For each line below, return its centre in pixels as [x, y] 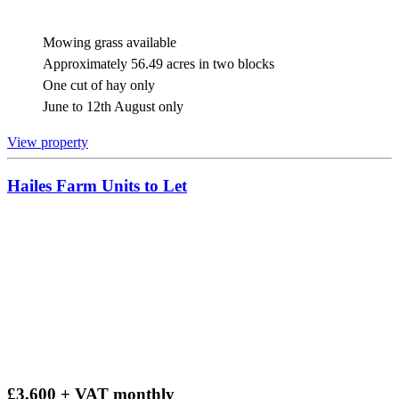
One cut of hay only [99, 85]
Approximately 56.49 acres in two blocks [159, 64]
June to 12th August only [113, 107]
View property [48, 142]
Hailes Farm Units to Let [97, 186]
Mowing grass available [110, 43]
